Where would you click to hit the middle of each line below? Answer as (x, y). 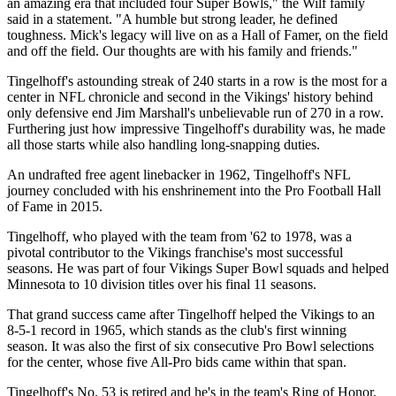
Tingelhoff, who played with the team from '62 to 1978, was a (179, 236)
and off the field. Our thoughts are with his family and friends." (183, 50)
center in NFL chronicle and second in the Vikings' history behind (190, 96)
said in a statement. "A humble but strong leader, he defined (172, 19)
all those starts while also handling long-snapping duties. (164, 144)
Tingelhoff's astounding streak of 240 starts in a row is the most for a (197, 80)
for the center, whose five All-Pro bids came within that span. (177, 362)
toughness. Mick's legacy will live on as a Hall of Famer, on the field (198, 34)
